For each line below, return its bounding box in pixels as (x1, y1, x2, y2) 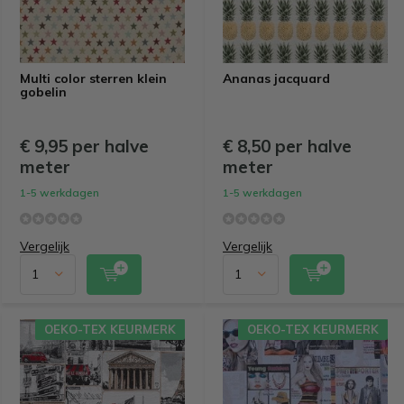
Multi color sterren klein (20, 69, 167, 87)
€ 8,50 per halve (223, 134, 352, 157)
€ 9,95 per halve (20, 134, 149, 157)
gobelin (20, 83, 67, 100)
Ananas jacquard (223, 69, 330, 87)
